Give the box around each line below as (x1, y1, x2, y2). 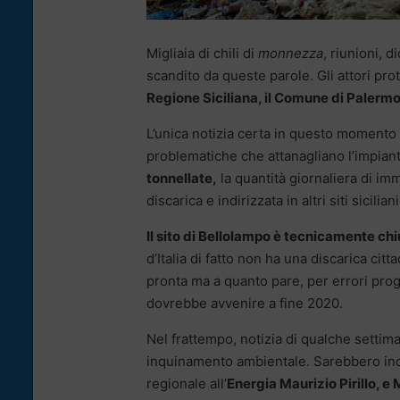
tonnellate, (146, 169, 217, 187)
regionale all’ (146, 374, 227, 392)
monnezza (258, 44, 323, 62)
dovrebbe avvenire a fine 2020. (146, 294, 343, 312)
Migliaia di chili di (146, 44, 258, 62)
